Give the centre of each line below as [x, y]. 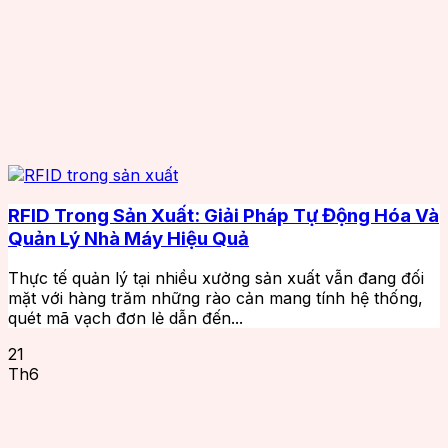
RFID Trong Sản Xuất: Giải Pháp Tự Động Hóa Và [223, 215]
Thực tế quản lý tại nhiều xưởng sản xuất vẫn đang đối [216, 278]
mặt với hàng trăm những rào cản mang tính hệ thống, [215, 298]
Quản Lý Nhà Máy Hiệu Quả [128, 238]
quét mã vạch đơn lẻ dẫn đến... [125, 318]
